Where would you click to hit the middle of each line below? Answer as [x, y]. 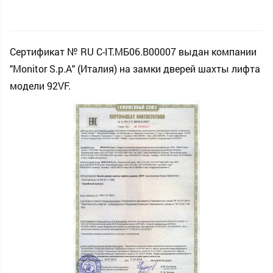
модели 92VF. [40, 86]
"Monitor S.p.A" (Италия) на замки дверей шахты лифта [135, 69]
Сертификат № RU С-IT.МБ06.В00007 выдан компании [133, 51]
